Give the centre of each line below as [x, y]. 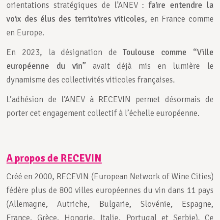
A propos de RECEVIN [54, 158]
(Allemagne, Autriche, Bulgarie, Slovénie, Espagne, [110, 204]
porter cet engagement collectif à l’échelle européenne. [103, 113]
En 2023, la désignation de [65, 53]
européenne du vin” [46, 66]
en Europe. [26, 33]
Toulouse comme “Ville [168, 53]
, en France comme [179, 19]
